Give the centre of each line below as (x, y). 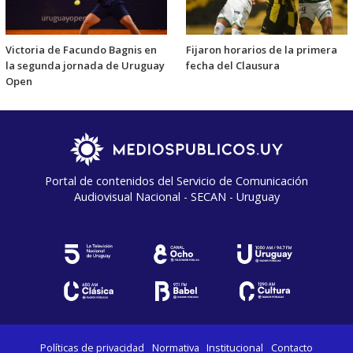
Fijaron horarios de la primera (262, 50)
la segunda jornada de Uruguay (85, 66)
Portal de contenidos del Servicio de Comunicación (176, 181)
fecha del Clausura (233, 66)
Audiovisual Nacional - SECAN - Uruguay (176, 197)
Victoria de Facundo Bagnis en (81, 50)
